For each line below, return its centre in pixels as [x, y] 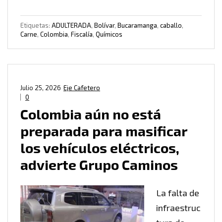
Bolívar [104, 26]
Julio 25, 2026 [41, 88]
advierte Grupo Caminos [99, 165]
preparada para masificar [104, 131]
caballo [171, 26]
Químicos [109, 34]
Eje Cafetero [82, 88]
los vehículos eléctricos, [100, 148]
